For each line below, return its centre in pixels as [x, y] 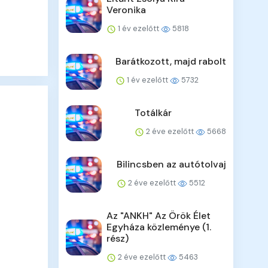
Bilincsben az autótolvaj [171, 165]
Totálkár [153, 113]
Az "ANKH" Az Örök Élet [159, 216]
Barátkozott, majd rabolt [170, 62]
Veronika [127, 10]
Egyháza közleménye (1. [159, 227]
